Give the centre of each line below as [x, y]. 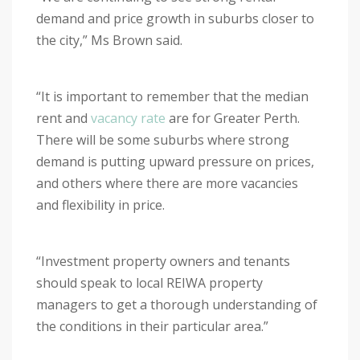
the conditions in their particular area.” [154, 327]
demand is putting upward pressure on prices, [175, 162]
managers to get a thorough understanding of [177, 305]
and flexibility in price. [102, 205]
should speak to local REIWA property [149, 283]
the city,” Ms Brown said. [111, 41]
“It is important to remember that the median [172, 97]
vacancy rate [128, 119]
